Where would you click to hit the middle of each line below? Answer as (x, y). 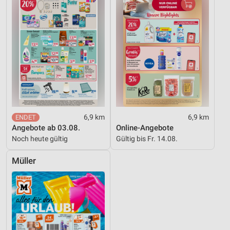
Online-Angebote (145, 128)
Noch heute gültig (40, 138)
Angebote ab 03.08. (46, 128)
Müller (24, 161)
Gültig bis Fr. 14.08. (147, 138)
